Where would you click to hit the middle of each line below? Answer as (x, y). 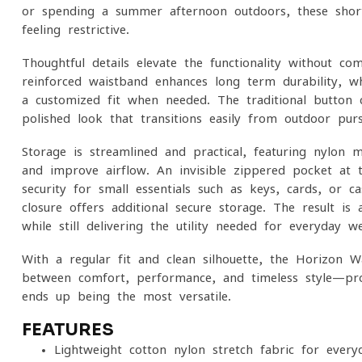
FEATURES (68, 330)
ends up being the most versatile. (126, 296)
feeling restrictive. (76, 29)
